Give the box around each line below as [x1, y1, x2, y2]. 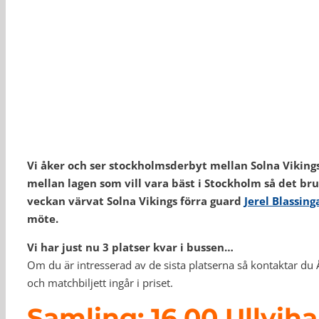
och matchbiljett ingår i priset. [27, 276, 173, 290]
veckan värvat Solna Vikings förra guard [27, 194, 244, 208]
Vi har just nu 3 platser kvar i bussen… [27, 240, 234, 254]
